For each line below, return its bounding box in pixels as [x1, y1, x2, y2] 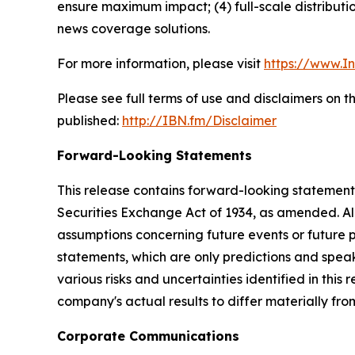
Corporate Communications [57, 328, 239, 345]
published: [57, 113, 122, 129]
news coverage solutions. [57, 21, 210, 37]
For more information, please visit [57, 55, 264, 72]
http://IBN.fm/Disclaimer [122, 113, 277, 129]
